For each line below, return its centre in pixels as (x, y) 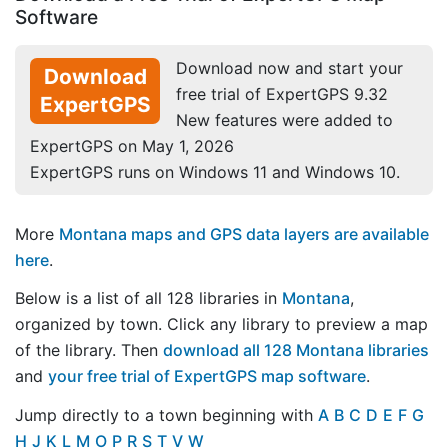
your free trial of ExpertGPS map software (207, 376)
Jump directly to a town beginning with (166, 415)
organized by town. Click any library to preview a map (221, 324)
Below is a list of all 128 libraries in (148, 298)
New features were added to (284, 119)
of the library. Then (89, 350)
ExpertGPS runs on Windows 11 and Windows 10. (215, 171)
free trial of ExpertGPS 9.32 (282, 93)
